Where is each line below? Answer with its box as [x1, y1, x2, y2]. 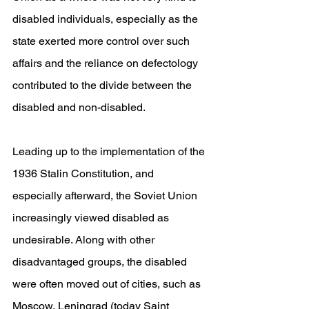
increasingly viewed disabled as [12, 211, 172, 224]
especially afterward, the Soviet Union [12, 189, 200, 202]
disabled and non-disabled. [12, 101, 146, 114]
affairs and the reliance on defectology [12, 57, 201, 70]
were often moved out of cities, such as [12, 277, 203, 290]
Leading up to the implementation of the [12, 145, 208, 158]
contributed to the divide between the [12, 79, 195, 92]
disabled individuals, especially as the [12, 12, 201, 26]
